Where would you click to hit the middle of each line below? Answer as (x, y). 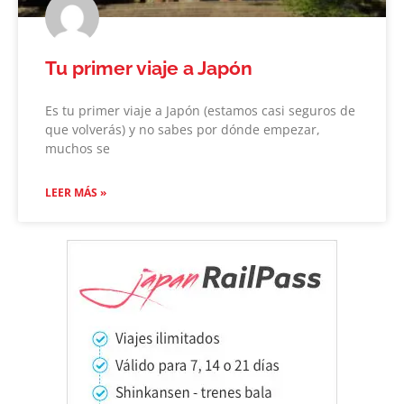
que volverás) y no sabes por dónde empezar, (183, 129)
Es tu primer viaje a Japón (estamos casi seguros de (200, 110)
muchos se (78, 148)
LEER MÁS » (76, 192)
